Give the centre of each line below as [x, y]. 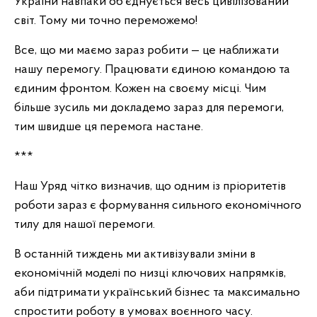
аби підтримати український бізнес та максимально [157, 293]
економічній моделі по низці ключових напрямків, [150, 273]
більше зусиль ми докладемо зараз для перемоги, [149, 108]
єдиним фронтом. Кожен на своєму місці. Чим [140, 89]
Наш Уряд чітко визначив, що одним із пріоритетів [150, 186]
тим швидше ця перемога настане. [109, 127]
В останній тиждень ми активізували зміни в [135, 254]
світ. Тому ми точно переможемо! [106, 21]
